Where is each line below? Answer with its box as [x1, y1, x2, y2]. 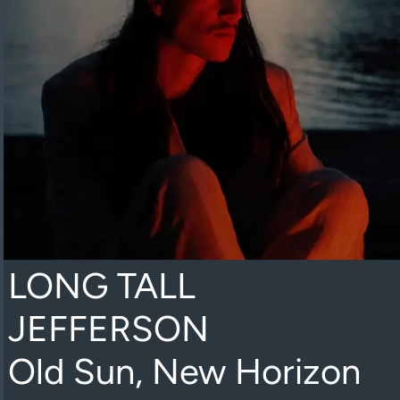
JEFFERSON [7, 307, 209, 350]
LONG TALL [7, 264, 196, 307]
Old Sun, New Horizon [7, 350, 361, 393]
